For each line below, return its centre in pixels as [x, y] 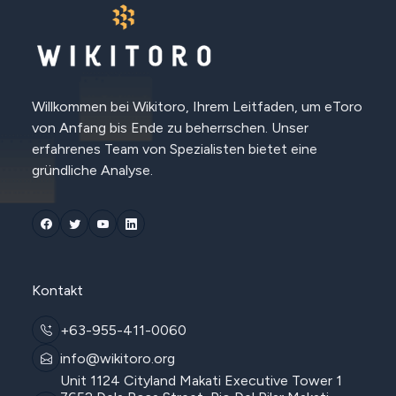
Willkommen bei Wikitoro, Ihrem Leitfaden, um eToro [197, 107]
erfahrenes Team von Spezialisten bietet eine [175, 149]
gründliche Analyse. [92, 171]
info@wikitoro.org [118, 358]
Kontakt [57, 291]
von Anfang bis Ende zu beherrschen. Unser [170, 128]
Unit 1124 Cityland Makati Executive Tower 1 [201, 381]
